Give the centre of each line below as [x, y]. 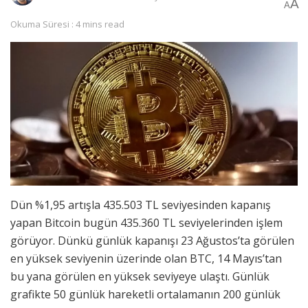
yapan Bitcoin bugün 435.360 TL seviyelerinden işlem [146, 223]
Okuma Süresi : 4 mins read [67, 24]
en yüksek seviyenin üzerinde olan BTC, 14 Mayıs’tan [146, 259]
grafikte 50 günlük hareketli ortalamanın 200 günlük [145, 295]
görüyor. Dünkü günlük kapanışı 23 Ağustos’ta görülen [152, 241]
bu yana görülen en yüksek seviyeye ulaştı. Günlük [140, 277]
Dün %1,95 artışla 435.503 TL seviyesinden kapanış [141, 205]
